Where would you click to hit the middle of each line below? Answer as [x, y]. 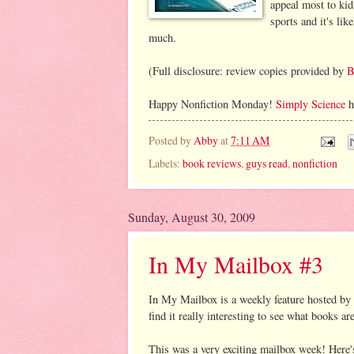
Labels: [166, 164]
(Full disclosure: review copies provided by [248, 71]
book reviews [212, 164]
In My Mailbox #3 [236, 264]
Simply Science [311, 104]
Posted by [171, 140]
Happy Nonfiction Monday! [212, 104]
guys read [267, 164]
